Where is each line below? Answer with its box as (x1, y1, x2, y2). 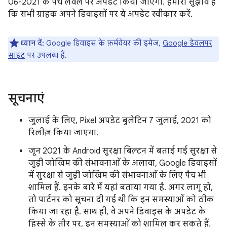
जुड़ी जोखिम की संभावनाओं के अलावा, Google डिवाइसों (28, 158, 217, 168)
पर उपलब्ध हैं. (25, 51, 67, 60)
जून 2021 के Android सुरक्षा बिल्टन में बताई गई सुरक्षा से (28, 146, 217, 156)
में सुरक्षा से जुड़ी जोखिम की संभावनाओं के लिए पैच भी (28, 170, 206, 180)
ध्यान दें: (20, 39, 44, 48)
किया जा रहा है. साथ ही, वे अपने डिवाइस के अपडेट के (28, 207, 206, 217)
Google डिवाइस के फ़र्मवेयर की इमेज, (44, 39, 163, 48)
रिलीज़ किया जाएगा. (28, 128, 98, 138)
